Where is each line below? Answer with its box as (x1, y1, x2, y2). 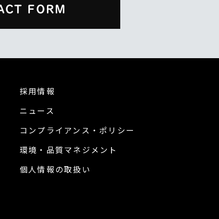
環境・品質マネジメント (19, 144, 118, 155)
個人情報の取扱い (19, 163, 91, 175)
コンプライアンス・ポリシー (19, 124, 135, 136)
